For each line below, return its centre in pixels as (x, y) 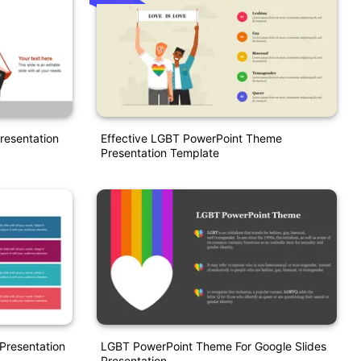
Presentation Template (160, 153)
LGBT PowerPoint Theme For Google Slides (213, 346)
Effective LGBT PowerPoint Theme (191, 139)
